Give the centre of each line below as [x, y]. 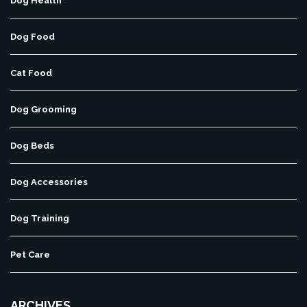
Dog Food [33, 36]
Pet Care [30, 254]
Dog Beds [32, 145]
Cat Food [31, 73]
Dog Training [40, 218]
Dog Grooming [44, 109]
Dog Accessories [49, 182]
